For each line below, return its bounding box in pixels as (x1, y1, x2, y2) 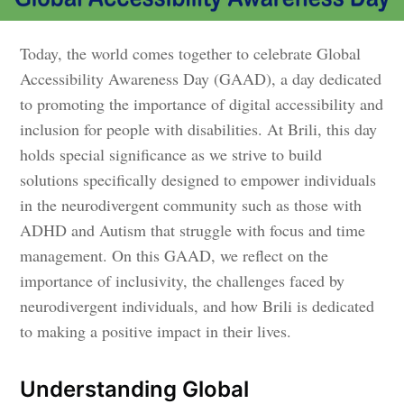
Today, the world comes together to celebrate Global (20, 42, 362, 65)
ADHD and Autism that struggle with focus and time (20, 219, 366, 242)
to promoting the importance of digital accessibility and (20, 93, 384, 115)
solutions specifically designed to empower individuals (20, 169, 377, 191)
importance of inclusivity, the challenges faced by (20, 270, 345, 292)
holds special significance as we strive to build (20, 143, 323, 166)
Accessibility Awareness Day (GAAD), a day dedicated (20, 68, 382, 90)
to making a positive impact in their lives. (20, 320, 292, 343)
